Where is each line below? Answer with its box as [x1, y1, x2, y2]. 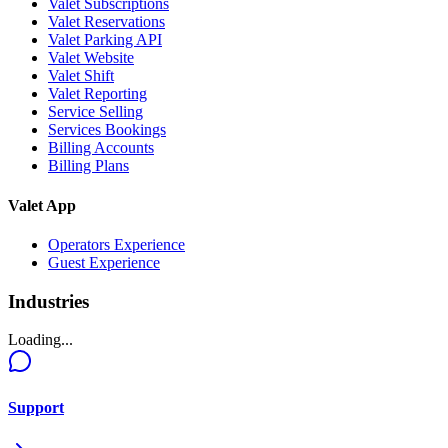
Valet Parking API [48, 31, 162, 49]
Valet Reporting [48, 85, 147, 103]
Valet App [8, 196, 76, 214]
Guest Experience [48, 254, 160, 271]
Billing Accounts [48, 139, 154, 157]
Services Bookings [48, 121, 166, 139]
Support [8, 398, 64, 416]
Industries [8, 290, 89, 312]
